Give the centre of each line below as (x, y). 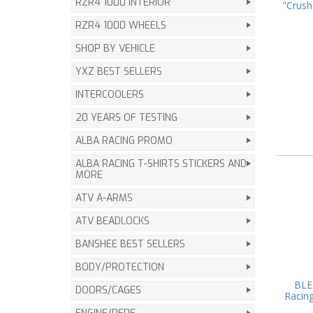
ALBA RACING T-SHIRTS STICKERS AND (161, 164)
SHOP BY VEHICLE (115, 49)
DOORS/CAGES (108, 290)
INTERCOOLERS (110, 95)
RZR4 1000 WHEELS (121, 26)
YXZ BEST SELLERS (119, 72)
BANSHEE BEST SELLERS (130, 244)
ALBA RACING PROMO (124, 141)
